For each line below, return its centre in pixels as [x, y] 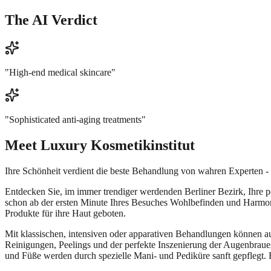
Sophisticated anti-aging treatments [75, 119]
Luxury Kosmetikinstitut [118, 145]
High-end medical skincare [60, 72]
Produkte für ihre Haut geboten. [65, 213]
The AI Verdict [51, 20]
